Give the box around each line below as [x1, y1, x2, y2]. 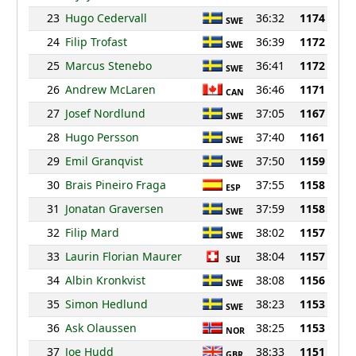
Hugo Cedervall [64, 10, 147, 26]
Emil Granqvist [64, 153, 143, 169]
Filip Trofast [64, 34, 127, 50]
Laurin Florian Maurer [64, 249, 182, 265]
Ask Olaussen [64, 320, 137, 336]
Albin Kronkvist [64, 273, 145, 288]
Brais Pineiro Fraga [64, 177, 166, 193]
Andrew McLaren [64, 82, 156, 98]
